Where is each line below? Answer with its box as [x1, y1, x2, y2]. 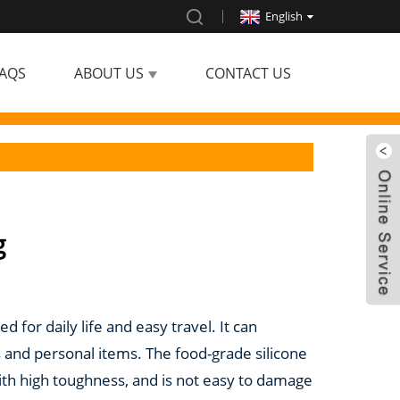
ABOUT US [74, 63, 144, 83]
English [265, 8, 303, 24]
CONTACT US [205, 63, 291, 83]
